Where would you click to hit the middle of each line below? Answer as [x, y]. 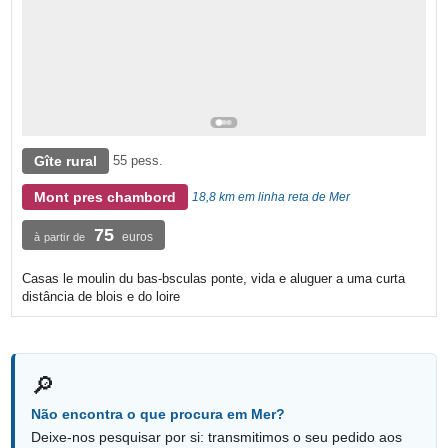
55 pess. [138, 161]
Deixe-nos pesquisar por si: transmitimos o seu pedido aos [217, 437]
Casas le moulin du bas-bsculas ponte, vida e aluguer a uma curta [214, 279]
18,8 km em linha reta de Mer [271, 197]
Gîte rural [66, 161]
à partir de [60, 237]
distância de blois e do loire [101, 297]
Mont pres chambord [105, 197]
